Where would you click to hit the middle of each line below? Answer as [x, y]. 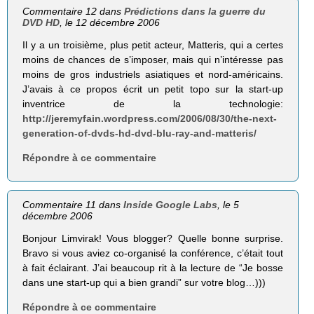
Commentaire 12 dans [74, 11]
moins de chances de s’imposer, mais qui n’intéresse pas [153, 59]
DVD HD [41, 22]
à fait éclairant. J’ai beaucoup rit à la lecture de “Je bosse [153, 267]
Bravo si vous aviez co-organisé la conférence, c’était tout [153, 253]
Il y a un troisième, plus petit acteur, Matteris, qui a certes [153, 45]
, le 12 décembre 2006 [110, 22]
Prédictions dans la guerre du [195, 11]
